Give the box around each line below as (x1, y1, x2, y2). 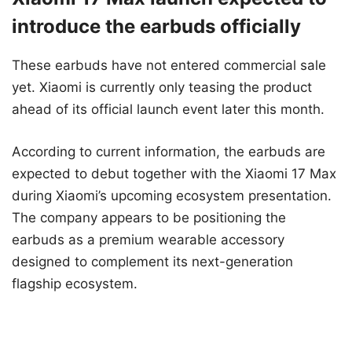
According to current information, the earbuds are (12, 143, 325, 159)
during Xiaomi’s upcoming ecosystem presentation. (12, 187, 332, 203)
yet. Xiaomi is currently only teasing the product (12, 79, 312, 96)
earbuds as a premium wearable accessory (12, 231, 284, 247)
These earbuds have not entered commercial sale (12, 57, 326, 74)
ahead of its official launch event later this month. (12, 101, 324, 118)
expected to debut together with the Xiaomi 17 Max (12, 165, 336, 181)
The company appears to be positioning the (12, 209, 286, 225)
